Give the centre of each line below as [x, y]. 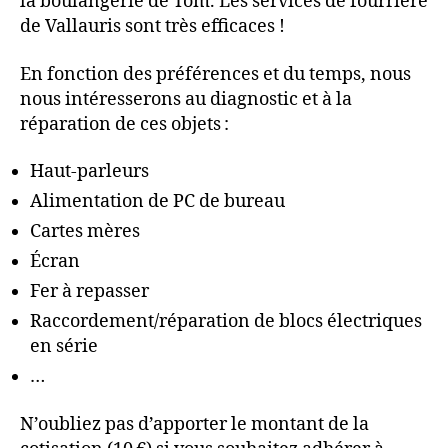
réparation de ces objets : [124, 124]
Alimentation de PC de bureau [157, 201]
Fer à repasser [89, 291]
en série [64, 346]
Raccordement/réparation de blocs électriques [226, 321]
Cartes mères [85, 231]
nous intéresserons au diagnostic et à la [186, 99]
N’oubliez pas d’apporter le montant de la [194, 424]
